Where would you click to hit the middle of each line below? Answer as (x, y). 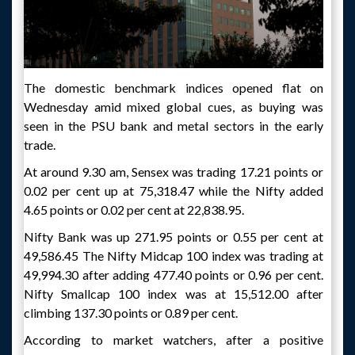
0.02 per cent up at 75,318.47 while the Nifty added (174, 191)
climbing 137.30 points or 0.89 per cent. (131, 313)
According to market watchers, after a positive (174, 340)
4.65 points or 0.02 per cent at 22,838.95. (134, 210)
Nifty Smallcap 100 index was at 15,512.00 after (174, 294)
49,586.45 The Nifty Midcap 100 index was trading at (174, 256)
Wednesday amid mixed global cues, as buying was (174, 107)
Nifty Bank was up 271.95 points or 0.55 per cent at (174, 237)
